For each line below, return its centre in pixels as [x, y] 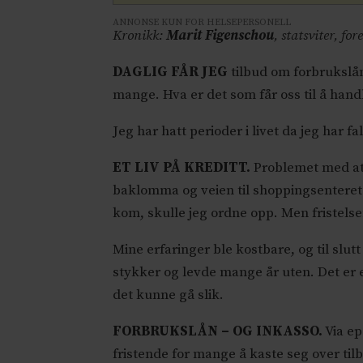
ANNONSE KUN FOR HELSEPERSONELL [202, 22]
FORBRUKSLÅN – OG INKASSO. [218, 332]
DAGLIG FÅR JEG [171, 73]
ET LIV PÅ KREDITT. [182, 168]
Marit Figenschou [220, 36]
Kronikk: [140, 36]
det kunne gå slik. [169, 295]
